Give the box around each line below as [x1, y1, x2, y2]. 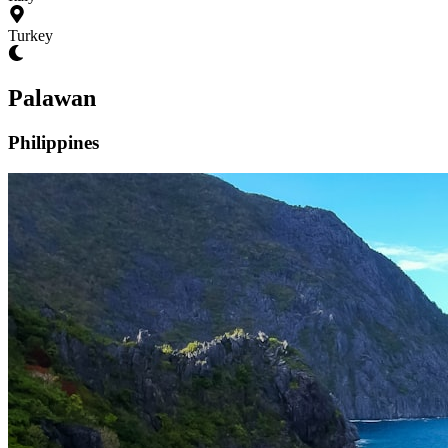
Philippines [8, 131, 99, 153]
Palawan [8, 84, 96, 111]
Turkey [8, 27, 53, 44]
